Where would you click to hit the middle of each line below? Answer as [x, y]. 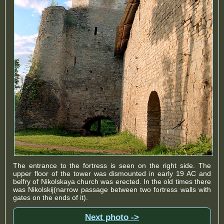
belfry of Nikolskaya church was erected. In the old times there [112, 181]
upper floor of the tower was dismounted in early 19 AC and [112, 173]
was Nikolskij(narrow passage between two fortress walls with [112, 189]
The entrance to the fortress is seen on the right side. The [112, 165]
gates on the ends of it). [50, 197]
